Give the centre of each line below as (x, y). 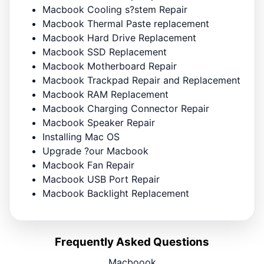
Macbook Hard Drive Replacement (119, 38)
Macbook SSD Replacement (105, 52)
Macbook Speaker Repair (99, 123)
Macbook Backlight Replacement (116, 194)
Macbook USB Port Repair (101, 179)
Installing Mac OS (81, 137)
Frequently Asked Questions (132, 242)
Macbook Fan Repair (88, 165)
